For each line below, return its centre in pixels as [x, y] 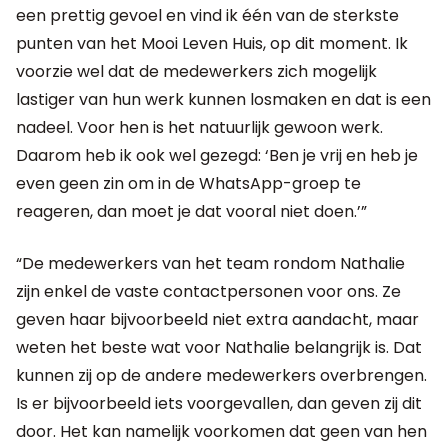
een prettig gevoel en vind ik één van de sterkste [207, 15]
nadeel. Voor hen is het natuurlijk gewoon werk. [199, 127]
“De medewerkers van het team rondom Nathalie [210, 263]
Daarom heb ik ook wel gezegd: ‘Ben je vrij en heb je [217, 155]
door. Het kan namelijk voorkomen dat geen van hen [221, 431]
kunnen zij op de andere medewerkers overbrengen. [221, 375]
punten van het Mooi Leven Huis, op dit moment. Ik [212, 43]
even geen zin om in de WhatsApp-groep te [188, 183]
